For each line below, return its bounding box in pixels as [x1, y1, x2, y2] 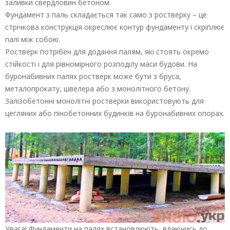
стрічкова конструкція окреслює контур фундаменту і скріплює [5, 22, 224, 32]
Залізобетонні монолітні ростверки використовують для [5, 95, 204, 106]
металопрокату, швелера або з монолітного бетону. [5, 83, 190, 93]
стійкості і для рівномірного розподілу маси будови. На [5, 59, 197, 69]
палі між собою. [5, 34, 60, 44]
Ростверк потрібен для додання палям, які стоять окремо [5, 46, 209, 56]
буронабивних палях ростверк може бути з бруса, [5, 71, 181, 81]
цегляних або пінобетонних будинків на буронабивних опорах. [5, 108, 224, 118]
